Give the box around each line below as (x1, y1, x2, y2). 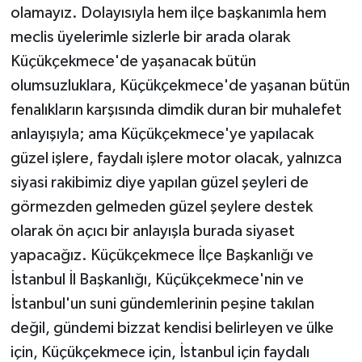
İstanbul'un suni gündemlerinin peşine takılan (10, 296, 314, 313)
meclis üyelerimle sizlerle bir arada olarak (10, 29, 290, 46)
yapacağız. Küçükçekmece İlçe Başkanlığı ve (10, 247, 314, 264)
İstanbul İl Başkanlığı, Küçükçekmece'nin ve (10, 271, 304, 288)
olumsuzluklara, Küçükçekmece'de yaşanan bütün (10, 78, 350, 95)
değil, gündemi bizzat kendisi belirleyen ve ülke (10, 320, 334, 337)
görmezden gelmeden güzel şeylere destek (10, 199, 313, 216)
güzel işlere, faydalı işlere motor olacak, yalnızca (10, 150, 342, 167)
